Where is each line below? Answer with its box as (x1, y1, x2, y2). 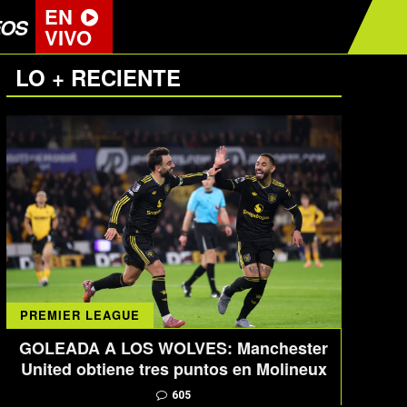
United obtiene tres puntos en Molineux (20, 357, 327, 382)
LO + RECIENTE (15, 62, 181, 93)
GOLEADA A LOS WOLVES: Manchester (19, 336, 328, 361)
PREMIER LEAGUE (20, 306, 140, 324)
